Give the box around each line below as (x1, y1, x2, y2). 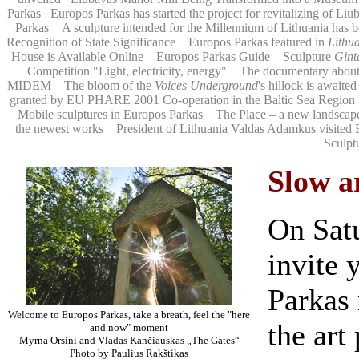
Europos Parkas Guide (156, 50, 270, 63)
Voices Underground (155, 79, 258, 92)
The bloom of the (64, 79, 155, 92)
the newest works (15, 122, 103, 135)
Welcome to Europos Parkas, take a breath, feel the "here (8, 309, 250, 321)
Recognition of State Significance (6, 35, 175, 49)
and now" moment (90, 321, 168, 333)
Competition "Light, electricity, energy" (26, 64, 227, 78)
